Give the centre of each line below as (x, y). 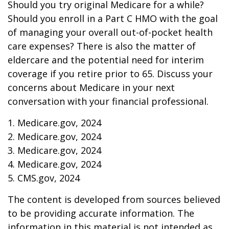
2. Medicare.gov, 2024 (54, 136)
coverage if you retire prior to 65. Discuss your (110, 74)
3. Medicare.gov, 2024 (54, 150)
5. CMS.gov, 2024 (44, 178)
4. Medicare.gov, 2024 (54, 164)
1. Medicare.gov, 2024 (54, 123)
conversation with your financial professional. (108, 101)
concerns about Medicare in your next (91, 87)
